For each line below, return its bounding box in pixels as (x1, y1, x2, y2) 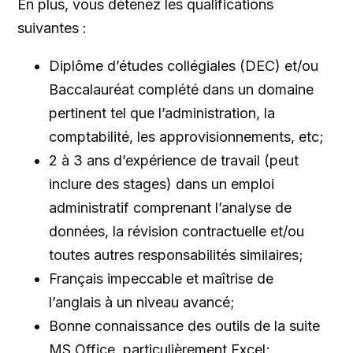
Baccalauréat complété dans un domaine (48, 81, 314, 98)
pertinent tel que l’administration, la (48, 105, 275, 121)
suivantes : (17, 20, 87, 36)
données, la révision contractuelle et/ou (48, 223, 304, 240)
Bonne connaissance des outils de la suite (48, 318, 320, 334)
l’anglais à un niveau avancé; (48, 294, 235, 310)
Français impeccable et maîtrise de (48, 270, 273, 287)
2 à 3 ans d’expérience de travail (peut (48, 152, 299, 169)
